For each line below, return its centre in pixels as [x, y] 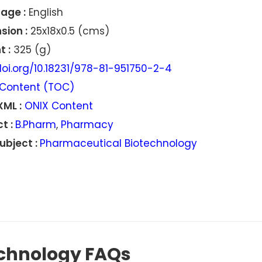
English [44, 12]
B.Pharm [35, 125]
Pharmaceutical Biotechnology [118, 143]
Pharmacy [87, 125]
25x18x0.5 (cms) [68, 31]
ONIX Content [58, 106]
